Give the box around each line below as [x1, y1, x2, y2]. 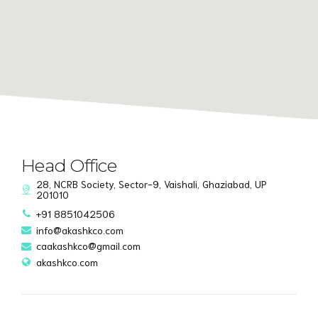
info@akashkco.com [36, 223, 124, 236]
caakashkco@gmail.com [36, 239, 141, 253]
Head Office [21, 155, 116, 177]
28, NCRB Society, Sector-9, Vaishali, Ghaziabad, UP [36, 177, 267, 190]
